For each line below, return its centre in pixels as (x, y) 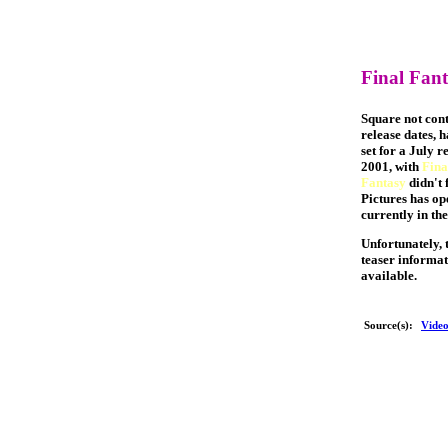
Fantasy (383, 182)
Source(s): (388, 324)
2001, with (391, 166)
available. (389, 276)
